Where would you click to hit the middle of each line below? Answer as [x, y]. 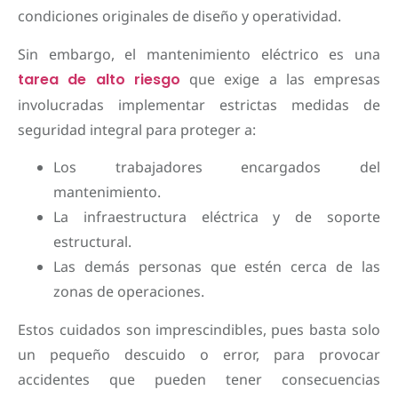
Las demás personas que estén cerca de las [217, 267]
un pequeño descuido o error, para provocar [199, 354]
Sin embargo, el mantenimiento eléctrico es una [199, 54]
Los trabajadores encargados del [217, 167]
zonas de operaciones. [129, 292]
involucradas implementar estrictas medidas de [199, 104]
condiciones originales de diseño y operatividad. [179, 16]
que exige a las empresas [280, 79]
